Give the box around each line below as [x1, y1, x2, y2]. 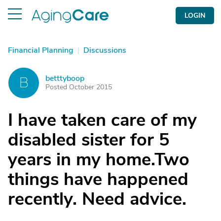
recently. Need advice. [8, 187, 186, 211]
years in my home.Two [8, 147, 189, 172]
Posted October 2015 [45, 82, 112, 92]
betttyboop [45, 73, 84, 84]
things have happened [8, 167, 188, 191]
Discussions [83, 45, 126, 56]
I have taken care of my [8, 108, 197, 132]
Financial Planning [8, 45, 74, 56]
